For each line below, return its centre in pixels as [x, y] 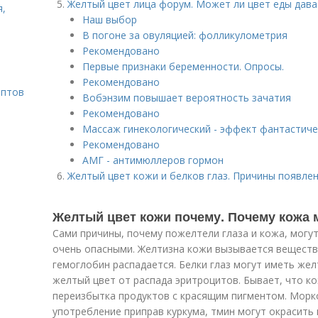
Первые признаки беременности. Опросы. [183, 66]
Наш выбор [110, 20]
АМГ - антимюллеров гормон [153, 160]
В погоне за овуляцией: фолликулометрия [185, 35]
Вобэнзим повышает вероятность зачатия [187, 98]
